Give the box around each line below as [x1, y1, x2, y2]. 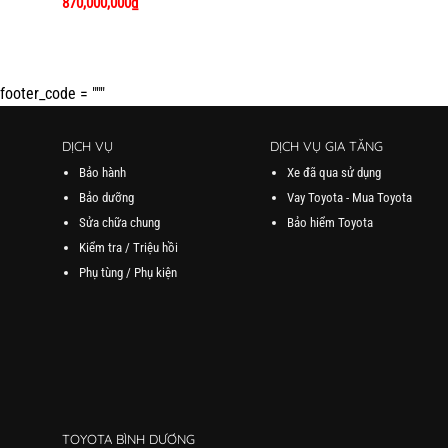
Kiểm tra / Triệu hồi [78, 239, 178, 255]
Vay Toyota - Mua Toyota [287, 189, 413, 205]
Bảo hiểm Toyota [287, 214, 374, 230]
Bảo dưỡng [78, 189, 134, 205]
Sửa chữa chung [78, 214, 160, 230]
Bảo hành [78, 164, 126, 180]
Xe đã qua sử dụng [287, 164, 382, 180]
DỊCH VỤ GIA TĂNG [270, 138, 384, 155]
